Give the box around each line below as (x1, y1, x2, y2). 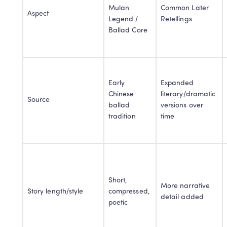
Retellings (161, 16, 192, 24)
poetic (108, 199, 128, 207)
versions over (161, 102, 203, 110)
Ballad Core (108, 27, 147, 35)
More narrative (161, 182, 210, 191)
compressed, (108, 188, 149, 196)
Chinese (108, 91, 134, 99)
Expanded (161, 80, 194, 88)
